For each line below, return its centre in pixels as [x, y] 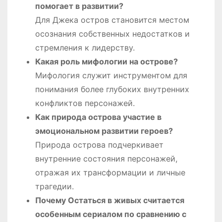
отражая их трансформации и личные [110, 173]
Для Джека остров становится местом [112, 20]
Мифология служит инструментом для [111, 76]
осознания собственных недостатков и [112, 34]
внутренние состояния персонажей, [106, 159]
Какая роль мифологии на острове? [107, 62]
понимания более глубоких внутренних [112, 89]
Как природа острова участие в [98, 117]
